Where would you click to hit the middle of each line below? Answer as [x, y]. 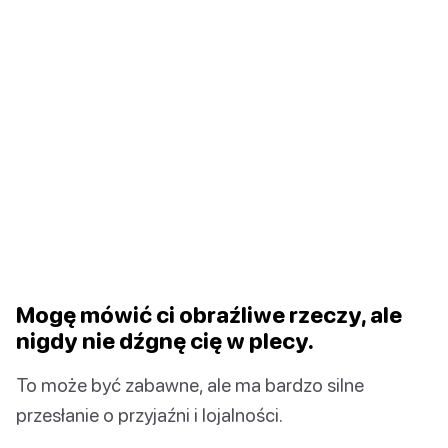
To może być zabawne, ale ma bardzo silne [190, 384]
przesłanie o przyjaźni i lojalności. [149, 414]
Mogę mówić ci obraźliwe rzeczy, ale [209, 314]
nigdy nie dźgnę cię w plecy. [165, 340]
